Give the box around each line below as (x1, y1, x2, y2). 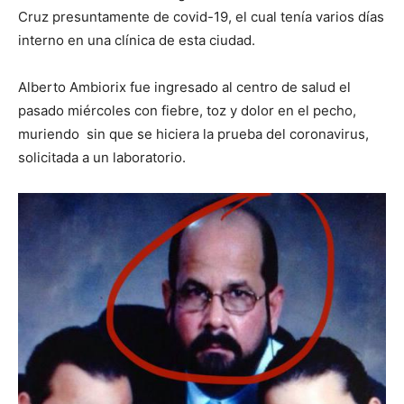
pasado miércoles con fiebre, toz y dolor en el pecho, (18, 102, 356, 119)
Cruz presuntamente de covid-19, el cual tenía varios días (18, 8, 384, 25)
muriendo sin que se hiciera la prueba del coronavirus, (18, 125, 369, 142)
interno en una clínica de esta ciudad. (18, 32, 255, 49)
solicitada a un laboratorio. (18, 149, 186, 166)
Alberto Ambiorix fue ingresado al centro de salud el (18, 78, 351, 96)
